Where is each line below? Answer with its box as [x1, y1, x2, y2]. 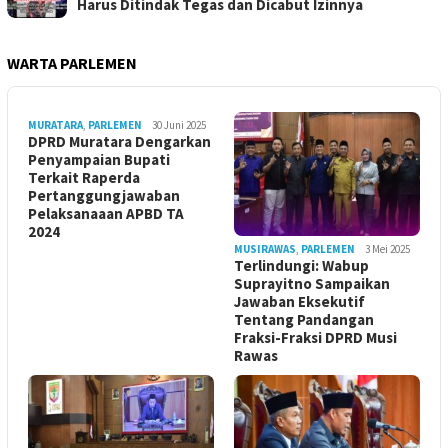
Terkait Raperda [28, 168, 140, 188]
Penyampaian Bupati [28, 150, 170, 170]
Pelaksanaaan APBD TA [28, 204, 184, 224]
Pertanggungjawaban [28, 186, 180, 206]
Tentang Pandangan [234, 310, 374, 330]
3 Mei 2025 [365, 242, 410, 257]
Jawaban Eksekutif [234, 292, 365, 312]
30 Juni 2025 [152, 118, 206, 133]
